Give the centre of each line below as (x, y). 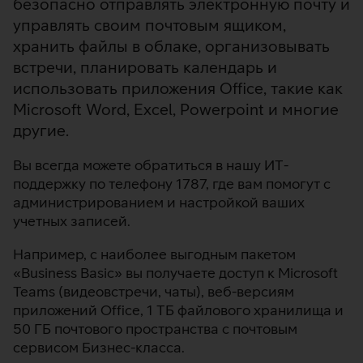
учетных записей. (72, 220)
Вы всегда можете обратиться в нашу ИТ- (151, 164)
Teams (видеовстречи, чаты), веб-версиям (154, 291)
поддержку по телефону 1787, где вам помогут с (172, 183)
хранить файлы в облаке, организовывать (171, 45)
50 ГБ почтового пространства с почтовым (155, 328)
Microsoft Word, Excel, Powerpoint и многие (176, 109)
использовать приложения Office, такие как (178, 88)
